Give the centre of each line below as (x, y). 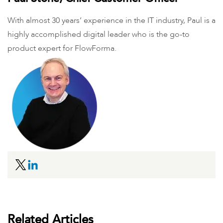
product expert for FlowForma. (62, 49)
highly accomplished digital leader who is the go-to (99, 35)
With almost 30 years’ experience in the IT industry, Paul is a (111, 21)
